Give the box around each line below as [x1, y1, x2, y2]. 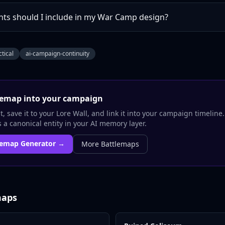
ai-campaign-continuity [26, 49, 89, 58]
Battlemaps [101, 139, 139, 149]
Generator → [19, 139, 65, 148]
